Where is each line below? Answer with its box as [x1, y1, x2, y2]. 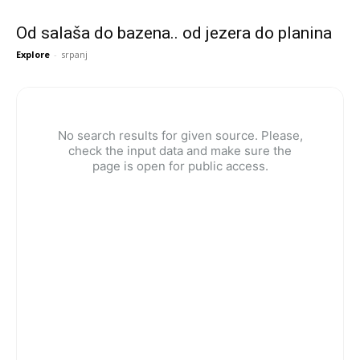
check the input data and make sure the [68, 142, 292, 158]
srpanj [61, 47, 88, 60]
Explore [16, 47, 50, 60]
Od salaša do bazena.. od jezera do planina [16, 22, 332, 43]
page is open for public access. [92, 157, 268, 174]
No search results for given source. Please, [57, 127, 303, 143]
